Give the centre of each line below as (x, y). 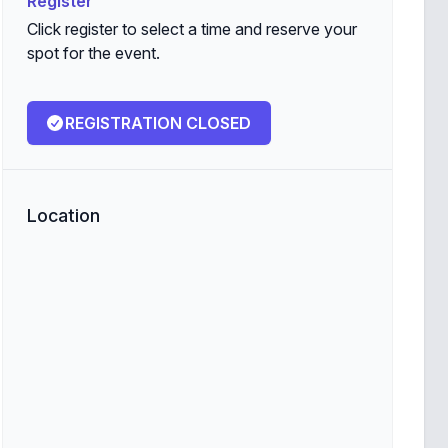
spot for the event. (93, 53)
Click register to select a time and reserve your (191, 29)
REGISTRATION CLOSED (157, 123)
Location (63, 215)
